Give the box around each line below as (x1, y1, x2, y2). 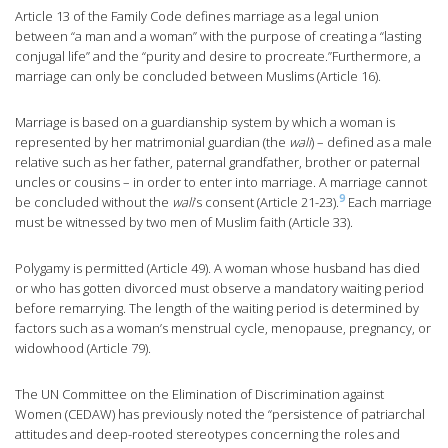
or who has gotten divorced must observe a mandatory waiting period (15, 279, 424, 298)
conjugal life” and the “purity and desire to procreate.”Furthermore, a (15, 47, 421, 66)
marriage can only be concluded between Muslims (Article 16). (15, 67, 381, 86)
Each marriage (345, 193, 432, 212)
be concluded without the (15, 193, 172, 212)
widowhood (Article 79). (15, 339, 151, 358)
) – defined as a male (311, 133, 432, 152)
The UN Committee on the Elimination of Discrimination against (15, 385, 384, 404)
